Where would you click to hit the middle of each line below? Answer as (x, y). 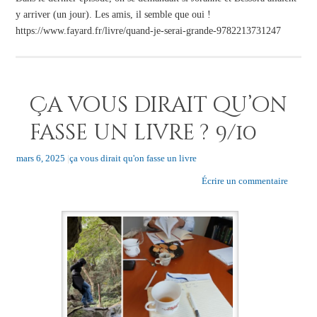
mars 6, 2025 (40, 158)
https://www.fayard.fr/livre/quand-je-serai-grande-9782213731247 (148, 30)
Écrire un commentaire (244, 181)
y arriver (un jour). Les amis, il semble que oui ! (113, 14)
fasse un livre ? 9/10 (143, 133)
